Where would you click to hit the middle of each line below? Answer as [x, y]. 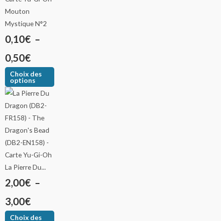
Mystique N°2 [26, 24]
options [23, 80]
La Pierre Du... [25, 167]
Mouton [17, 11]
